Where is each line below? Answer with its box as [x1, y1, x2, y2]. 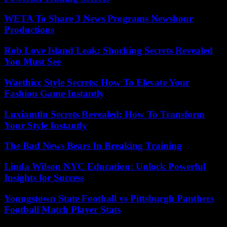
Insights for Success [4, 172, 84, 183]
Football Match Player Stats [4, 204, 121, 215]
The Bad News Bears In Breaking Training [4, 140, 182, 152]
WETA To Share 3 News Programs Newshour [4, 13, 193, 24]
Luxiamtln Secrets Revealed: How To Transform [4, 108, 205, 120]
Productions [4, 24, 54, 35]
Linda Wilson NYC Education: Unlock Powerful [4, 161, 206, 172]
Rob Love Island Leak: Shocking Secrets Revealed [4, 45, 213, 56]
